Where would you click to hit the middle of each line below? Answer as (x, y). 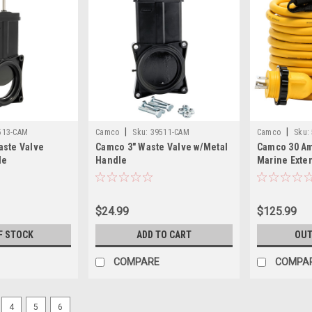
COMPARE (137, 262)
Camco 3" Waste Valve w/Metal (162, 147)
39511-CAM (170, 133)
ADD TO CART (164, 235)
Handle (111, 161)
